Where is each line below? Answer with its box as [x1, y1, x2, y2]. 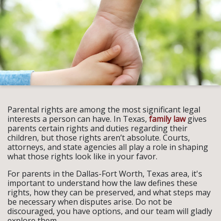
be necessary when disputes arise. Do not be [7, 196, 172, 207]
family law [149, 113, 185, 124]
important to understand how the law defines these [7, 178, 197, 188]
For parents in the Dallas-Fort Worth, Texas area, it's [7, 168, 202, 179]
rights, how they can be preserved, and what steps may [7, 187, 211, 198]
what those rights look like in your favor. [7, 151, 157, 162]
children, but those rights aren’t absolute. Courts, [7, 132, 190, 143]
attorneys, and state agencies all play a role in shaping [7, 142, 208, 152]
